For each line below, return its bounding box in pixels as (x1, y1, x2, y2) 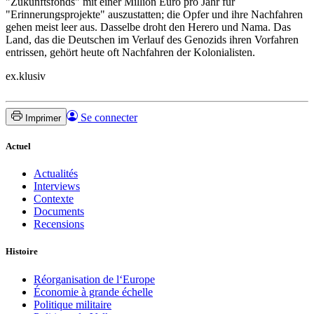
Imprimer (25, 112, 61, 123)
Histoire (6, 246, 38, 257)
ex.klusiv (6, 69, 46, 82)
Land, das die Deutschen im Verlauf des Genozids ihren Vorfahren (6, 33, 299, 46)
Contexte (34, 193, 74, 205)
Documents (34, 205, 84, 218)
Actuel (6, 141, 31, 152)
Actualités (34, 168, 78, 180)
